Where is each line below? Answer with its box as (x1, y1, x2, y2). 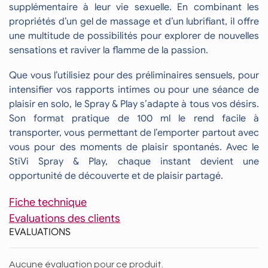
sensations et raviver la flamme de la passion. (9, 44, 208, 56)
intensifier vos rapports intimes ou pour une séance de (9, 84, 259, 96)
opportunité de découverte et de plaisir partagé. (9, 170, 223, 182)
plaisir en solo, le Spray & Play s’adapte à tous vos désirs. (9, 98, 259, 111)
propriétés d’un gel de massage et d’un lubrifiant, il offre (9, 15, 259, 28)
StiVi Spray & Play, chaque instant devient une (9, 156, 259, 168)
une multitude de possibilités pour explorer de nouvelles (9, 29, 259, 42)
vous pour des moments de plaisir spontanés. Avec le (9, 141, 259, 154)
